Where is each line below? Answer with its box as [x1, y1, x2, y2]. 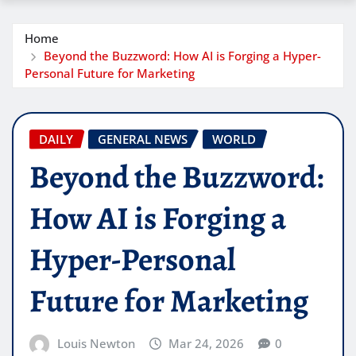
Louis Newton [56, 335, 135, 352]
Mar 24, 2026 [168, 335, 245, 352]
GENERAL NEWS [98, 130, 188, 147]
